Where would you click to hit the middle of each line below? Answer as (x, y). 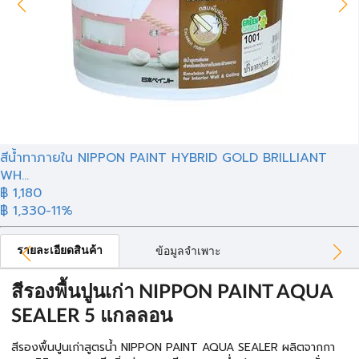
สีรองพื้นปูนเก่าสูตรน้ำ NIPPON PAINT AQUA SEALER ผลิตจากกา (173, 347)
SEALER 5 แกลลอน (92, 317)
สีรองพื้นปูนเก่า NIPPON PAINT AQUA (172, 292)
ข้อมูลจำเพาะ (188, 252)
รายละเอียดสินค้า (60, 251)
